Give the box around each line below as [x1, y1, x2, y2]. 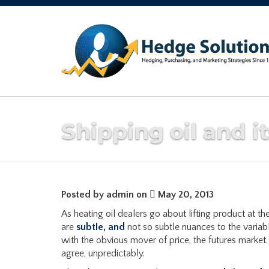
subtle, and [76, 222, 125, 232]
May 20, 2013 [156, 189, 214, 200]
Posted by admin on [61, 189, 150, 200]
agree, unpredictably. [61, 248, 145, 259]
